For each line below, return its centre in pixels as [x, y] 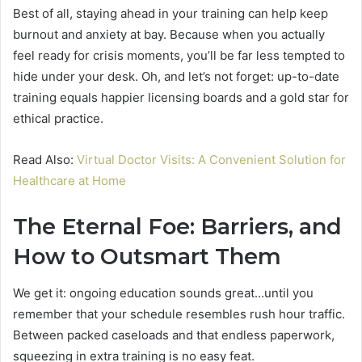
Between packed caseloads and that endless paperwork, [174, 335]
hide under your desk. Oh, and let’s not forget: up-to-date [176, 77]
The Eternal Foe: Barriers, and [177, 227]
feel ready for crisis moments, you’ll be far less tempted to [179, 56]
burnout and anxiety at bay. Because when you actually [169, 35]
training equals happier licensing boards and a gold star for [181, 98]
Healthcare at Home [69, 181]
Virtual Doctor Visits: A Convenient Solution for [211, 160]
